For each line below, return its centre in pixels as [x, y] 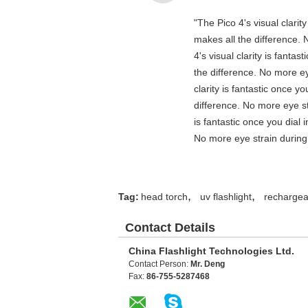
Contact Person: [159, 264]
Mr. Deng [208, 264]
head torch [164, 197]
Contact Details [170, 228]
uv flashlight [226, 197]
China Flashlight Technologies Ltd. [211, 251]
